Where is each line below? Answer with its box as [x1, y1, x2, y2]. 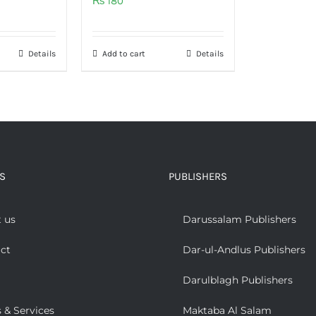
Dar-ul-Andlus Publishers [183, 243, 305, 256]
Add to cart [102, 48, 145, 59]
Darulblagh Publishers [183, 273, 293, 286]
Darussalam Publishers [183, 212, 296, 226]
